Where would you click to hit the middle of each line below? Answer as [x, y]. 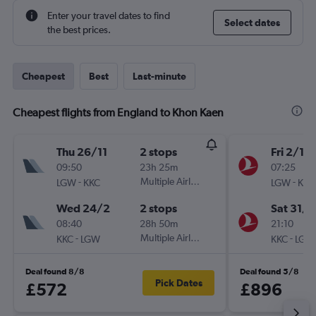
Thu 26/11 [82, 152]
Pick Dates [178, 283]
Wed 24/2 [83, 208]
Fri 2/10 [291, 152]
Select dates [252, 23]
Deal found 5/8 [269, 272]
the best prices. [79, 30]
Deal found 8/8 [55, 272]
